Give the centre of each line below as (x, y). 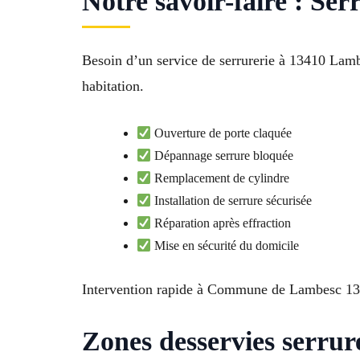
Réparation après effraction (221, 223)
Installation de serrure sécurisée (232, 201)
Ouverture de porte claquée (222, 133)
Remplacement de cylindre (221, 178)
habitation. (113, 86)
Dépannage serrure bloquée (223, 156)
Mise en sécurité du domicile (225, 246)
